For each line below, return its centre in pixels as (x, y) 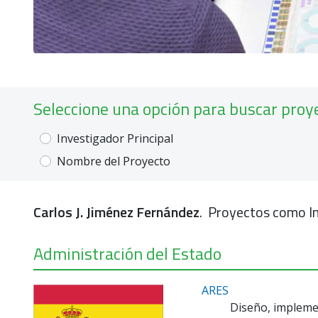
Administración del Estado (127, 253)
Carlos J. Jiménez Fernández (116, 212)
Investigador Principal (115, 138)
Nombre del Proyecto (114, 161)
